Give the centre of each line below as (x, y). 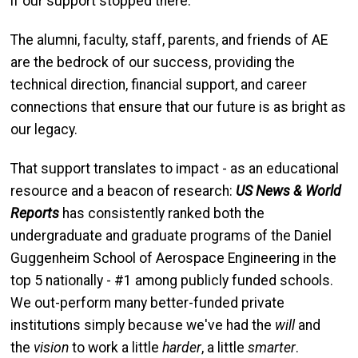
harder (182, 348)
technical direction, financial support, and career (159, 85)
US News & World (288, 191)
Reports (35, 214)
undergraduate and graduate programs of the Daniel (171, 236)
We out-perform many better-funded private (147, 303)
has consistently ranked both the (162, 214)
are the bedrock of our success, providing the (153, 63)
